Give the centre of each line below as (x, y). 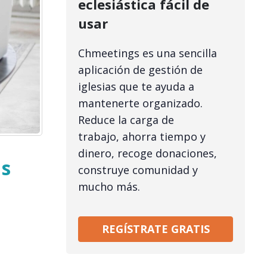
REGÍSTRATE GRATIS (156, 229)
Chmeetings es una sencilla (148, 53)
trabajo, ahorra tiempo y (142, 136)
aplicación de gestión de (140, 69)
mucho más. (109, 186)
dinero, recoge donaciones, (148, 153)
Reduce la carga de (126, 119)
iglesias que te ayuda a (136, 86)
